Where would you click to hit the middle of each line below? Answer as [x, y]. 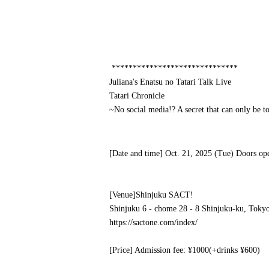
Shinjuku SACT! [165, 195]
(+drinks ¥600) [234, 250]
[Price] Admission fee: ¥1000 [159, 250]
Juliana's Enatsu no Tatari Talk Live [170, 82]
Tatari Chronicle [137, 96]
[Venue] [122, 195]
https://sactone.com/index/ [153, 222]
